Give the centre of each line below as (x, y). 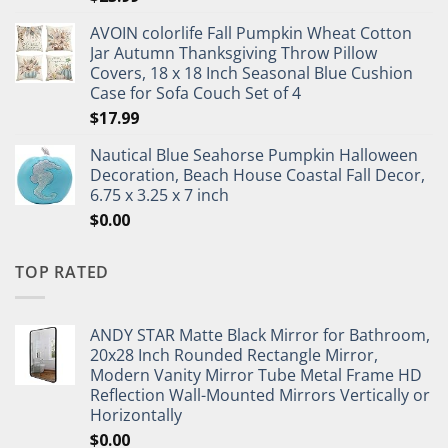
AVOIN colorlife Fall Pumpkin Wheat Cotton (251, 33)
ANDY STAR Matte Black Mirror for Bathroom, (260, 335)
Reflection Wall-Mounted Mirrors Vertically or (260, 395)
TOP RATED (62, 272)
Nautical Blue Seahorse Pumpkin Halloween (254, 155)
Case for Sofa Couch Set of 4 (195, 93)
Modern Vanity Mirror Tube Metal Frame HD (256, 375)
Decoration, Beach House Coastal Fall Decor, (257, 175)
